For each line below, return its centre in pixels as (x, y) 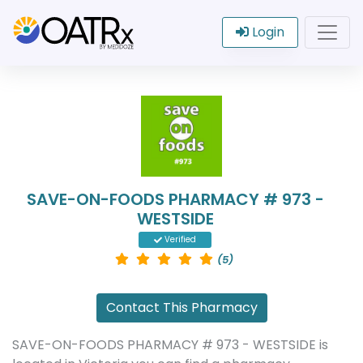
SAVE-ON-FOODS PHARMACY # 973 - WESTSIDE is (170, 345)
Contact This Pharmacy (181, 307)
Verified (179, 239)
